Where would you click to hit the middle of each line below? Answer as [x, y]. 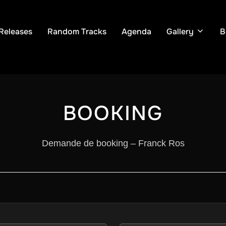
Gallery [180, 31]
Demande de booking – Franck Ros [113, 144]
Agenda [136, 31]
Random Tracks [77, 31]
